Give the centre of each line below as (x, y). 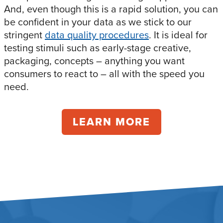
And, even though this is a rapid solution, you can (111, 8)
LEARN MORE (111, 121)
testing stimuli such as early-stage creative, (98, 47)
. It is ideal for (178, 34)
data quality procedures (97, 34)
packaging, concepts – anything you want (94, 60)
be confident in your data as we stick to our (98, 21)
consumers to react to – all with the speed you (104, 73)
